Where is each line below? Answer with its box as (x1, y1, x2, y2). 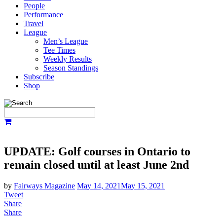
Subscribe (24, 73, 54, 81)
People (24, 1, 45, 10)
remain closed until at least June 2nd (4, 158, 189, 171)
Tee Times (43, 46, 75, 54)
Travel (24, 19, 43, 28)
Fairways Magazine (14, 181, 75, 190)
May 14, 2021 (77, 181, 121, 190)
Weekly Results (43, 55, 92, 63)
